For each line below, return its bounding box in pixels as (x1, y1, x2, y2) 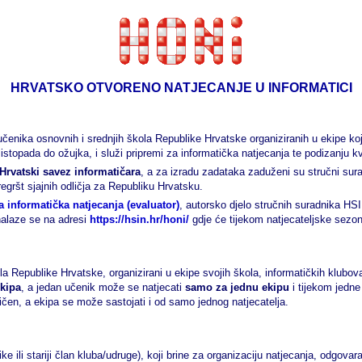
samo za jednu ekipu (185, 281, 289, 293)
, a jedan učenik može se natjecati (21, 281, 185, 293)
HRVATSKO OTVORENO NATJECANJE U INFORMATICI (10, 81, 352, 95)
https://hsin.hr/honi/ (90, 213, 189, 225)
